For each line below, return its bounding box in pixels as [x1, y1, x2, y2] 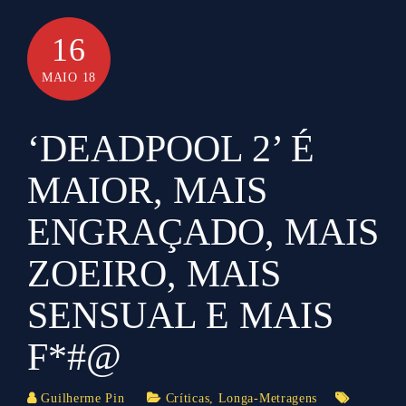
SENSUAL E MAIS [27, 294, 333, 336]
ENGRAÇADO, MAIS [27, 210, 379, 253]
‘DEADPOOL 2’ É [27, 127, 314, 169]
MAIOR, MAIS [27, 169, 267, 211]
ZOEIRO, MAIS [27, 252, 281, 295]
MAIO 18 [42, 70, 96, 84]
